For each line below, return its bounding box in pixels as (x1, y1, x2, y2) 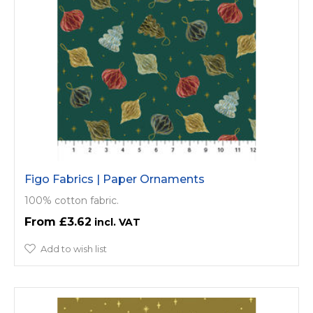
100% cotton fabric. (24, 194, 119, 207)
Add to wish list (41, 242, 107, 254)
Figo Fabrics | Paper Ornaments (24, 172, 205, 186)
